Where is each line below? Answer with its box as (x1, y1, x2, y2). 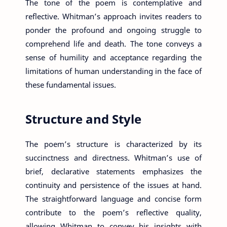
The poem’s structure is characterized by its (25, 139, 202, 149)
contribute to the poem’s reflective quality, (25, 207, 202, 217)
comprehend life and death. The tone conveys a (25, 39, 202, 49)
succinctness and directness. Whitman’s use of (25, 153, 202, 163)
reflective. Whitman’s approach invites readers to (25, 11, 202, 21)
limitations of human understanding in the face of (25, 66, 202, 76)
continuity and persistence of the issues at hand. (25, 180, 202, 190)
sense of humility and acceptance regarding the (25, 52, 202, 62)
